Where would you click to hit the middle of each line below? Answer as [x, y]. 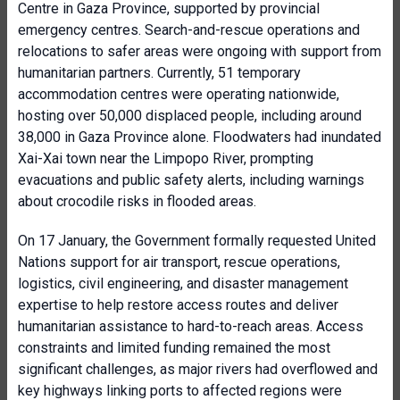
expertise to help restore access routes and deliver [178, 305]
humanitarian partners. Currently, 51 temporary [159, 73]
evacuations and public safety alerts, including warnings [191, 180]
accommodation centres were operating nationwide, [179, 94]
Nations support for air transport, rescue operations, [179, 262]
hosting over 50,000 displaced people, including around [190, 116]
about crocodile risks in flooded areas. [137, 201]
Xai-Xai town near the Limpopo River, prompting [166, 158]
